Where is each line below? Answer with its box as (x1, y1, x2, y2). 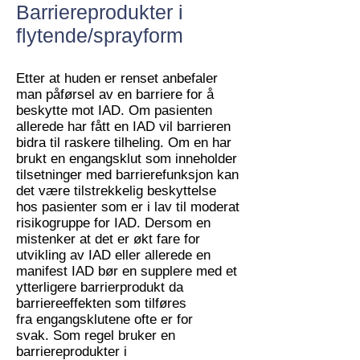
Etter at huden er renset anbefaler (16, 71, 218, 86)
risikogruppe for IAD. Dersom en (16, 215, 211, 231)
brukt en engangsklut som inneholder (16, 151, 237, 166)
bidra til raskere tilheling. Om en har (16, 135, 231, 150)
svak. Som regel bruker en (16, 328, 175, 343)
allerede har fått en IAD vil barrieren (16, 119, 231, 134)
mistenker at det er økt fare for (16, 231, 200, 247)
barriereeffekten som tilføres (16, 296, 186, 311)
